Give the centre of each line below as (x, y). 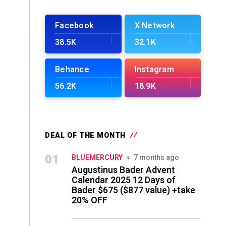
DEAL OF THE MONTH (85, 135)
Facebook (74, 26)
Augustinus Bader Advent (123, 170)
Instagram (154, 70)
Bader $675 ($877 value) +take (133, 190)
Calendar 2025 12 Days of (124, 180)
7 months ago (156, 158)
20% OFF (90, 201)
